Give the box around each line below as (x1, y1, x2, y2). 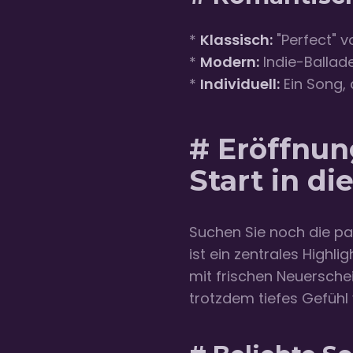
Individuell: (200, 74, 280, 95)
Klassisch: (200, 30, 273, 50)
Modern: (200, 52, 259, 72)
